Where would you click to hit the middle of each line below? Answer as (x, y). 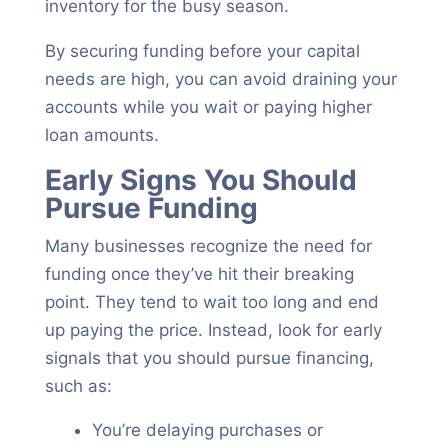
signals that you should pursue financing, (209, 358)
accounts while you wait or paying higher (208, 107)
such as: (78, 386)
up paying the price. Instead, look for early (213, 330)
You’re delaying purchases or (207, 430)
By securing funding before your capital (202, 51)
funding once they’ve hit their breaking (199, 274)
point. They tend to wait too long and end (211, 302)
